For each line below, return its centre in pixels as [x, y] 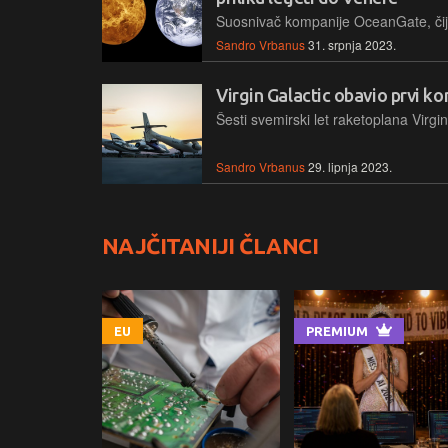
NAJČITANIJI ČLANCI [210, 245]
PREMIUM [337, 330]
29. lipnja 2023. [350, 166]
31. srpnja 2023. [352, 44]
